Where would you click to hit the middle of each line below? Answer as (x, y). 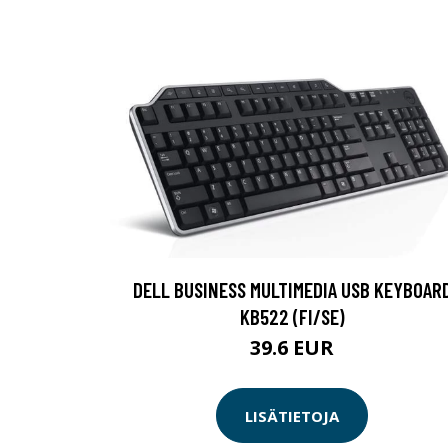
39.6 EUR (292, 348)
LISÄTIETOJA (292, 415)
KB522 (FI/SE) (292, 317)
